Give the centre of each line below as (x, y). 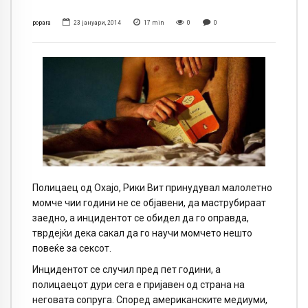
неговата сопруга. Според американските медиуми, (150, 299)
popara (42, 23)
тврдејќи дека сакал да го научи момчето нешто (142, 233)
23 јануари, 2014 (98, 23)
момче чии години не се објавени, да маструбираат (149, 202)
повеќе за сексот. (72, 248)
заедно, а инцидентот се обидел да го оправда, (141, 218)
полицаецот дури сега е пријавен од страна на (139, 284)
